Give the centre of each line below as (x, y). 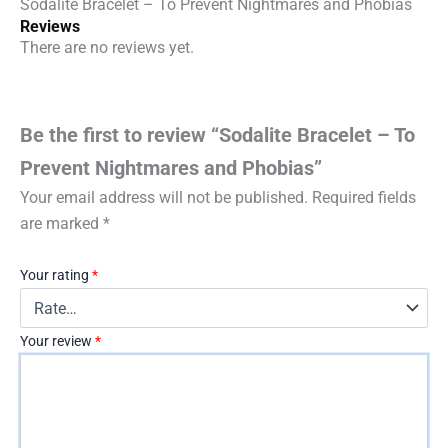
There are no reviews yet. (107, 47)
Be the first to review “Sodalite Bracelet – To (217, 134)
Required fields (364, 197)
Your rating (56, 275)
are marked (61, 223)
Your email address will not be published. (164, 197)
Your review (57, 341)
